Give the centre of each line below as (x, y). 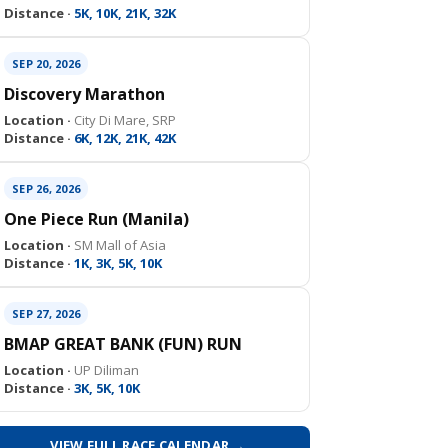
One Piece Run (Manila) (96, 219)
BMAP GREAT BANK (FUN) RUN (123, 344)
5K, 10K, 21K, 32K (123, 13)
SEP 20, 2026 (46, 63)
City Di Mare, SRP (123, 120)
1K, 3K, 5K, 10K (116, 263)
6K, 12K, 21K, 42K (123, 138)
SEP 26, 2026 (46, 188)
